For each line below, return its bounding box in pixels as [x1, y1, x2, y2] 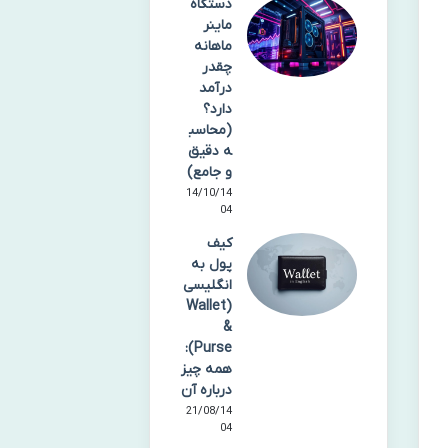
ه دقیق [188, 142, 233, 161]
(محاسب [189, 121, 233, 140]
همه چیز [181, 360, 233, 379]
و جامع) [187, 163, 233, 182]
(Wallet [186, 297, 227, 316]
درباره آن [181, 381, 233, 400]
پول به [191, 255, 233, 274]
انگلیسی [183, 276, 233, 295]
